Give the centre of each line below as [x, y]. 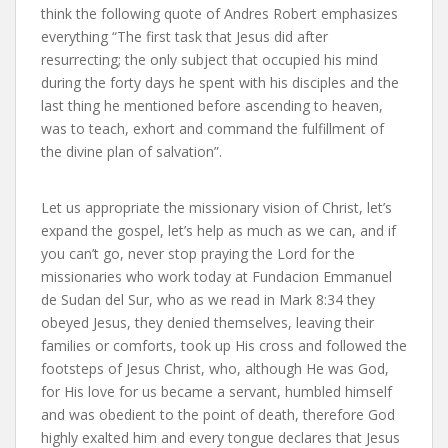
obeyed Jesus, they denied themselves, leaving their [207, 323]
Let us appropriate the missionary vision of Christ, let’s [216, 208]
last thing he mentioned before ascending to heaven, [212, 106]
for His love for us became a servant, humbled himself [216, 392]
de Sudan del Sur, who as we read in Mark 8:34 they [208, 300]
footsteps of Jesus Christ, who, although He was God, [215, 369]
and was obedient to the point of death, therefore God [218, 415]
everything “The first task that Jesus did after [184, 37]
